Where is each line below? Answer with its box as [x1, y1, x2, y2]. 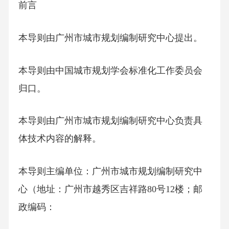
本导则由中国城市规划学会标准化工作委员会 [18, 65, 202, 76]
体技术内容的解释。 [18, 133, 101, 144]
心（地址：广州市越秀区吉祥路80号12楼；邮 [18, 184, 202, 195]
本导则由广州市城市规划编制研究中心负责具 [18, 116, 202, 126]
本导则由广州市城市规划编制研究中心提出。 [18, 33, 202, 43]
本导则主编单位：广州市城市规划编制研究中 [18, 166, 202, 177]
